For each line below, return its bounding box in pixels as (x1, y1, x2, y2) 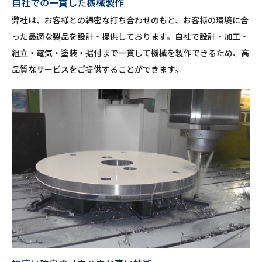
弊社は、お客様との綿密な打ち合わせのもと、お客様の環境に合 (12, 14, 249, 26)
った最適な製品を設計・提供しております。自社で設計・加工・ (12, 30, 249, 42)
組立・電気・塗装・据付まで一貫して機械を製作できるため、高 (12, 47, 249, 58)
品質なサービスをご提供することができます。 (12, 63, 183, 75)
